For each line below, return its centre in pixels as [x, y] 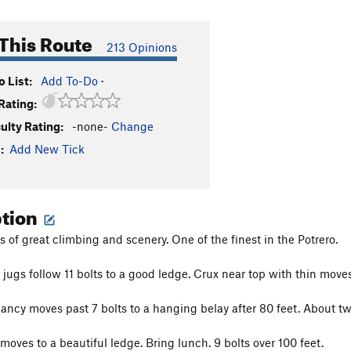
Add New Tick [47, 149]
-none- [90, 126]
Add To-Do [69, 81]
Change [132, 126]
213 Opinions [142, 47]
